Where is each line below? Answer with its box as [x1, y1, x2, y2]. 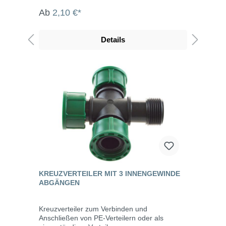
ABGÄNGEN [39, 178, 80, 187]
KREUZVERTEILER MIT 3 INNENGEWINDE [39, 169, 180, 178]
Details [101, 35, 125, 44]
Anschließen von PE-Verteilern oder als [39, 213, 163, 222]
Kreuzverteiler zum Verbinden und [39, 204, 147, 213]
